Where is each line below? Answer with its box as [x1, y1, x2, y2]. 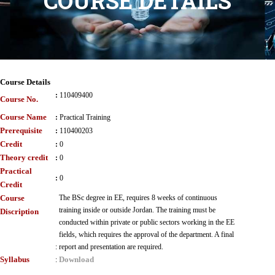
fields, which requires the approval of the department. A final [59, 230, 234, 239]
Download [59, 255, 94, 264]
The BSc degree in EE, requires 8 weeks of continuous [59, 193, 217, 202]
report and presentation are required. [59, 242, 163, 251]
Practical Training [60, 113, 110, 122]
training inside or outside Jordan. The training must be [59, 206, 215, 214]
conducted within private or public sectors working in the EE [59, 218, 234, 227]
